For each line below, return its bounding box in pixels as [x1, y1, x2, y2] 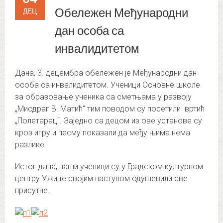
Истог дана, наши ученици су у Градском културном [15, 162, 203, 172]
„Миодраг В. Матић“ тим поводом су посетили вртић [15, 104, 205, 114]
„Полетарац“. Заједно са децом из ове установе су [15, 116, 202, 126]
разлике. [15, 140, 46, 150]
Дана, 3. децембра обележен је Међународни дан [15, 68, 197, 78]
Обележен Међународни [55, 4, 188, 20]
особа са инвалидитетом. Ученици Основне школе [15, 80, 200, 90]
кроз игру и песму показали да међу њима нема [15, 128, 190, 138]
